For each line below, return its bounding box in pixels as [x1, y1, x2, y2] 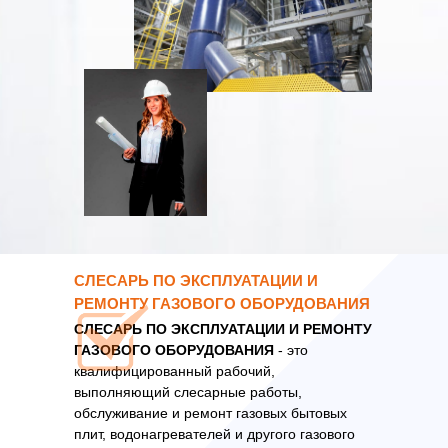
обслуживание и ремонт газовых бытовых [74, 405, 347, 421]
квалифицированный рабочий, [74, 363, 275, 379]
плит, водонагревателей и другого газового [74, 426, 355, 442]
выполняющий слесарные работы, [74, 384, 302, 400]
